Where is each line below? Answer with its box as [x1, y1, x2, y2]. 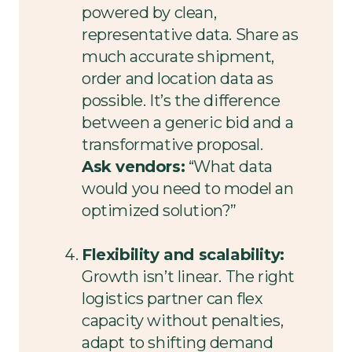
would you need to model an [82, 178, 294, 198]
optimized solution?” [82, 200, 237, 220]
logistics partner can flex [82, 288, 263, 308]
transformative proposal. [82, 134, 263, 154]
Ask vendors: [82, 156, 185, 176]
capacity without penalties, [82, 310, 284, 330]
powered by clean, [82, 2, 217, 22]
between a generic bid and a [82, 112, 294, 132]
